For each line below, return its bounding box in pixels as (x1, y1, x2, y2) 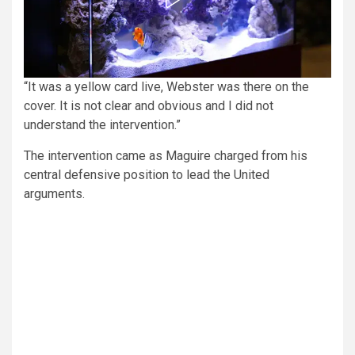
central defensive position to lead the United (24, 166, 269, 182)
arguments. (24, 185, 85, 201)
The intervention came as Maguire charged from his (24, 147, 307, 163)
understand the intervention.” (24, 116, 181, 132)
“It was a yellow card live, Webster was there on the (24, 78, 309, 94)
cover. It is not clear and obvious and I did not (24, 97, 273, 113)
